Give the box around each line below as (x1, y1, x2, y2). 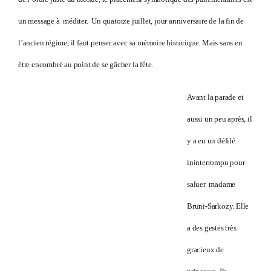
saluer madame (187, 179, 236, 189)
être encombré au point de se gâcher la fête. (18, 59, 154, 69)
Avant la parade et (187, 92, 244, 102)
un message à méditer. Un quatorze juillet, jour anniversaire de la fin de (18, 16, 244, 25)
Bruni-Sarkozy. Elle (187, 201, 249, 211)
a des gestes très (187, 223, 237, 232)
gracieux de (187, 244, 224, 254)
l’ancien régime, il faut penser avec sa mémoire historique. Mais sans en (18, 38, 243, 47)
